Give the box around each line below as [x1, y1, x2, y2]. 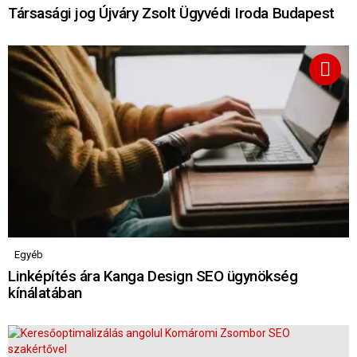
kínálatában [8, 283, 82, 302]
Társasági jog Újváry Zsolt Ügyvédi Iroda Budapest [8, 3, 335, 22]
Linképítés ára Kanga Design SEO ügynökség [8, 266, 298, 285]
